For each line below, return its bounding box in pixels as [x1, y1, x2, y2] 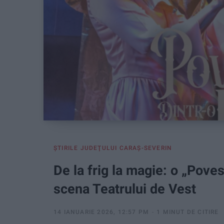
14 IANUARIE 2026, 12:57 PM [53, 208, 149, 216]
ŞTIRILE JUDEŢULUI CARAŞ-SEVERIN [53, 144, 172, 152]
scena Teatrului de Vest [53, 181, 196, 197]
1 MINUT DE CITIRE [156, 208, 219, 216]
